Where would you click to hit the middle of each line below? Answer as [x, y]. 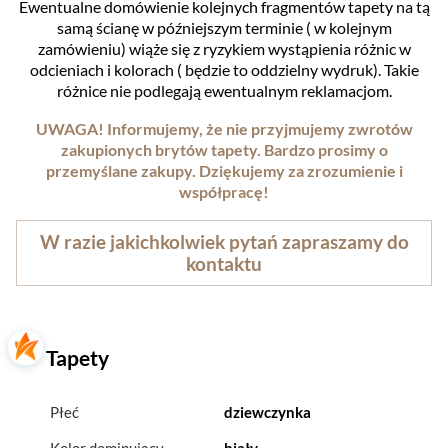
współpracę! [224, 191]
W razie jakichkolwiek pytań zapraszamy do [224, 242]
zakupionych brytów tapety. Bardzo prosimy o [224, 149]
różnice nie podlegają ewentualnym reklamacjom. [224, 90]
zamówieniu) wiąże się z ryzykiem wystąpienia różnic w [224, 48]
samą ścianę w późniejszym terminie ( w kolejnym [224, 27]
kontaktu [224, 264]
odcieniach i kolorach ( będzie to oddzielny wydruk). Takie [224, 69]
